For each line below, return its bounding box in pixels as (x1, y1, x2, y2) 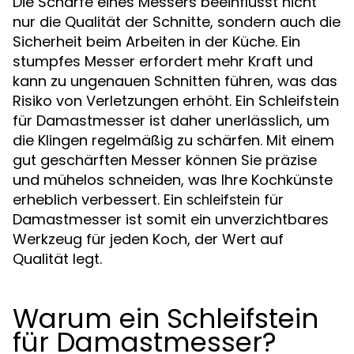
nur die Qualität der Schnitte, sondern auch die (13, 11, 341, 32)
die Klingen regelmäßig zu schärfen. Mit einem (13, 130, 334, 150)
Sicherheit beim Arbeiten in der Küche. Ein (13, 31, 300, 51)
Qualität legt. (13, 248, 102, 269)
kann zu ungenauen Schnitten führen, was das (13, 70, 337, 91)
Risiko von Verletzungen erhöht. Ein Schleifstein (13, 90, 339, 111)
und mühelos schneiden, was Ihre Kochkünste (13, 169, 333, 190)
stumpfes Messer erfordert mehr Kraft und (13, 51, 313, 71)
